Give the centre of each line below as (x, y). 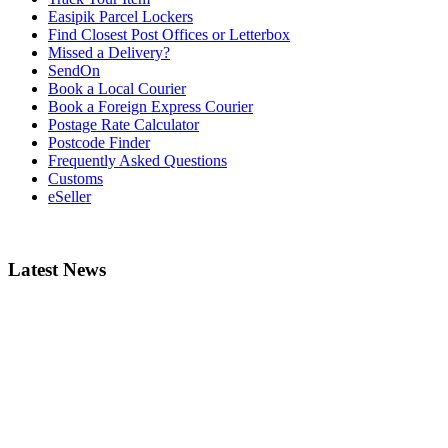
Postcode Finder (99, 143)
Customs (75, 179)
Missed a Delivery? (109, 53)
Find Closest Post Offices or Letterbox (169, 35)
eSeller (69, 197)
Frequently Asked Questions (137, 161)
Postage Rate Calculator (123, 125)
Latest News (57, 270)
